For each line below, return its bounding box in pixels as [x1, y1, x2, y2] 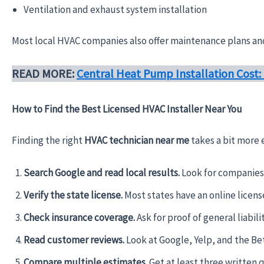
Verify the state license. [24, 189, 123, 202]
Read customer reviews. [24, 233, 124, 247]
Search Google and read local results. [24, 166, 180, 180]
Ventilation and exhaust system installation [24, 2, 207, 16]
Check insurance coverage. [24, 211, 135, 225]
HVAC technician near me [84, 134, 189, 147]
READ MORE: [12, 65, 77, 81]
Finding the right [12, 134, 84, 147]
